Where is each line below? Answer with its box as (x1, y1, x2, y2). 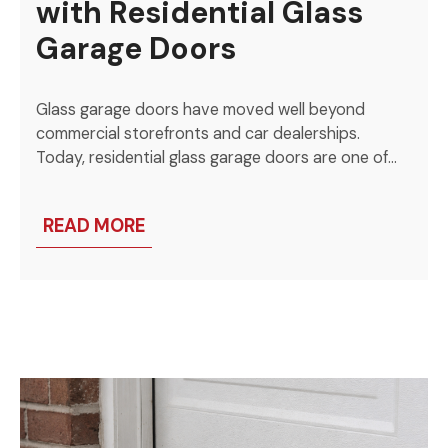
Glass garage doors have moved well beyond (36, 99, 366, 121)
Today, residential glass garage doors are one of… (36, 147, 398, 169)
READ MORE (43, 213, 146, 238)
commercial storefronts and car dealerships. (36, 123, 361, 145)
